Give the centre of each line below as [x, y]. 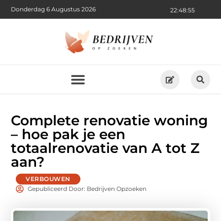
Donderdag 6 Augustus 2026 [54, 9]
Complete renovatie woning [110, 121]
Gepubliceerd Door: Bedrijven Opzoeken [87, 189]
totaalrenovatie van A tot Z [106, 148]
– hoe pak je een [68, 134]
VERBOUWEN [48, 179]
